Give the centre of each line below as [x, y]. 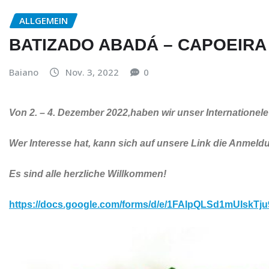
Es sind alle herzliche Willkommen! [88, 174]
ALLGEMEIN [44, 21]
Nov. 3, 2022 [92, 72]
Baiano [24, 72]
